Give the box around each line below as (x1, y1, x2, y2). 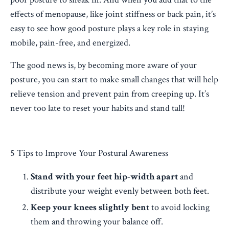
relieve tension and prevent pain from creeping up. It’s (10, 88, 209, 100)
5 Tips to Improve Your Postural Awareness (10, 147, 168, 159)
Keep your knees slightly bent (31, 201, 149, 213)
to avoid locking (149, 201, 210, 213)
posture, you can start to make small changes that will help (10, 74, 218, 85)
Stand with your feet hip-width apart (31, 171, 178, 182)
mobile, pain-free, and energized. (10, 37, 130, 49)
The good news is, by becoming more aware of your (10, 59, 197, 71)
